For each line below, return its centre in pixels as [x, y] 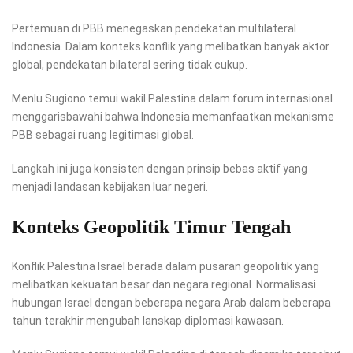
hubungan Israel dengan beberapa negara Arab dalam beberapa [171, 303]
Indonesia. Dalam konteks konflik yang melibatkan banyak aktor [171, 47]
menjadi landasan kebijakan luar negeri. [110, 187]
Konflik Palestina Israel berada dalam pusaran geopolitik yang [165, 267]
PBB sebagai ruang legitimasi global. [103, 135]
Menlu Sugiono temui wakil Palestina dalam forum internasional [172, 99]
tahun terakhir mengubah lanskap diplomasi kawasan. [148, 321]
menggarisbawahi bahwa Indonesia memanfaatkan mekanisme [173, 117]
